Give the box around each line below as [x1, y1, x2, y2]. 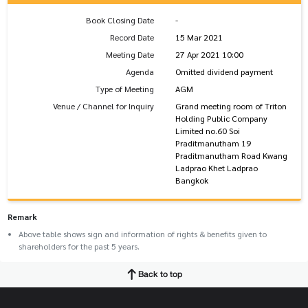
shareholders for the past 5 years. [19, 240, 140, 252]
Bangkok [175, 174, 208, 186]
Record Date [110, 31, 154, 43]
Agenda [126, 65, 154, 77]
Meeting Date [106, 48, 154, 60]
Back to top [138, 267, 182, 283]
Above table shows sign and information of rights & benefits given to [19, 228, 267, 239]
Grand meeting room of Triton [175, 100, 287, 111]
